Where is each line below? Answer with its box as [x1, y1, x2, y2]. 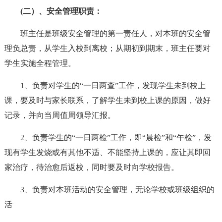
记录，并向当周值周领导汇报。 [4, 111, 115, 119]
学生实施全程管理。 [4, 59, 76, 67]
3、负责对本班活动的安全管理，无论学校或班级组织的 [20, 185, 215, 194]
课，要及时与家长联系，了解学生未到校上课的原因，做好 [4, 96, 211, 105]
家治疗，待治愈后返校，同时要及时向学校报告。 [4, 163, 179, 171]
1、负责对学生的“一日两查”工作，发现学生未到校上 [20, 81, 206, 90]
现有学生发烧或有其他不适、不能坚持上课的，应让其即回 [4, 148, 211, 157]
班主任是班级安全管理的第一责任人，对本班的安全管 [20, 29, 211, 38]
